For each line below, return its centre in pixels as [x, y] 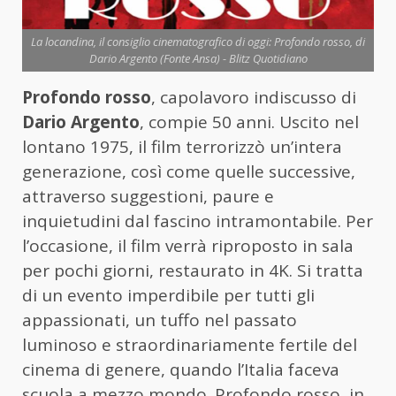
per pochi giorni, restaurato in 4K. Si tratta [193, 271]
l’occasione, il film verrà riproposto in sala [188, 246]
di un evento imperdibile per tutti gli [168, 296]
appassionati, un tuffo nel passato [160, 320]
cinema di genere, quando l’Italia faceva [181, 370]
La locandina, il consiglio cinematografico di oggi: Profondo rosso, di [198, 42]
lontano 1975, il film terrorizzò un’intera [182, 147]
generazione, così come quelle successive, [189, 172]
